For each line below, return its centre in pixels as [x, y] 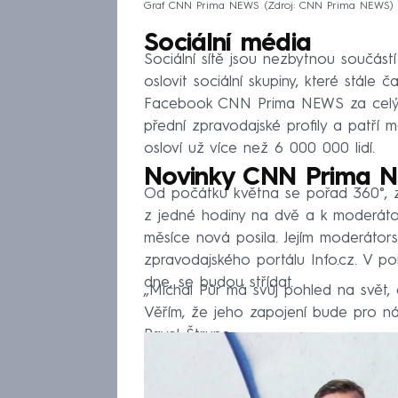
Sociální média [228, 45]
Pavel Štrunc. [188, 336]
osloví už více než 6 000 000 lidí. [259, 149]
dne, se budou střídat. [219, 283]
